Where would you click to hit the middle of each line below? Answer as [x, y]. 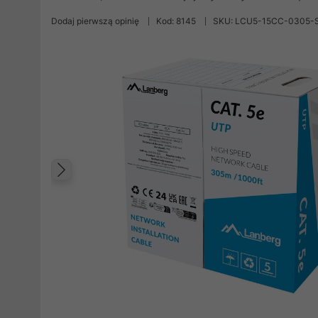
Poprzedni [115, 184]
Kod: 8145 [176, 21]
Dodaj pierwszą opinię [95, 21]
